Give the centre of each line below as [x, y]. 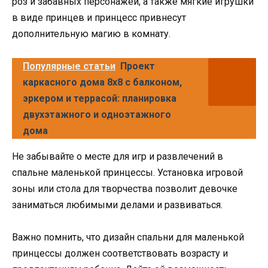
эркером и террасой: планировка [100, 99]
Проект [138, 66]
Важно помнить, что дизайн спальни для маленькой [128, 237]
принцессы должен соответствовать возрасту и [120, 254]
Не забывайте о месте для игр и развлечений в [118, 157]
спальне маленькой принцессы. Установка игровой [127, 173]
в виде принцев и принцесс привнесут [99, 18]
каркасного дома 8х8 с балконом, [102, 83]
